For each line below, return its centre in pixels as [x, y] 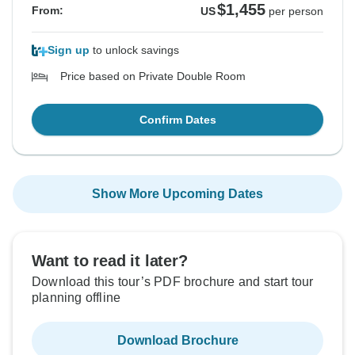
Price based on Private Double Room [153, 76]
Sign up [69, 50]
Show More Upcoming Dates [177, 194]
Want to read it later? [110, 261]
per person [296, 11]
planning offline [76, 298]
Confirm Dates [177, 120]
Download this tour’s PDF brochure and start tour [173, 282]
